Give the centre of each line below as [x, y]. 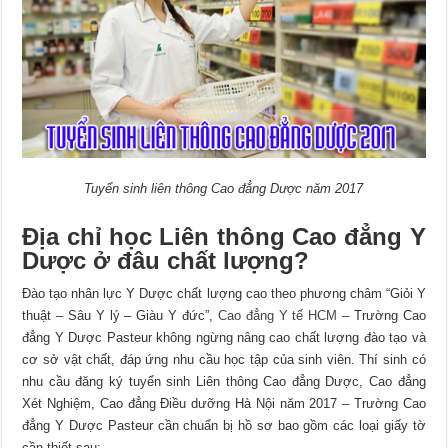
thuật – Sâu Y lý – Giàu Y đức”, [120, 316]
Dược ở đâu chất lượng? [166, 261]
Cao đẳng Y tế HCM [277, 316]
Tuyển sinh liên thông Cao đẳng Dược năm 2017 [224, 189]
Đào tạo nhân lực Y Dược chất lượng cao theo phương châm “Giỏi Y [224, 294]
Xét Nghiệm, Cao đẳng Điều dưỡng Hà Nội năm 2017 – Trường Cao [224, 404]
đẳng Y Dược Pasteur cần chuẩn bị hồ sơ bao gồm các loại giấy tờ [224, 426]
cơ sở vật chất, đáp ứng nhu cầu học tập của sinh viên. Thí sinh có [224, 360]
